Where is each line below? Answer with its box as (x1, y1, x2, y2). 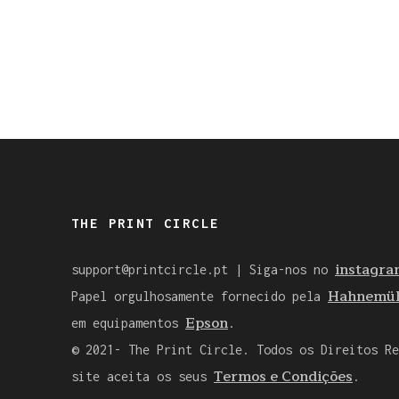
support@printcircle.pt (71, 261, 228, 277)
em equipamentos (71, 314, 185, 330)
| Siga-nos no (228, 261, 335, 277)
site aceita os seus (71, 368, 214, 384)
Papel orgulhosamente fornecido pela (71, 288, 328, 304)
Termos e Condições (214, 364, 353, 388)
